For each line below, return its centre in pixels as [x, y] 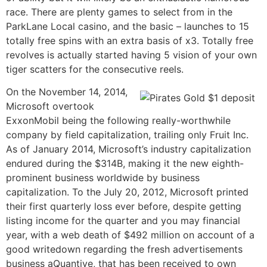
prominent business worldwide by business [103, 177]
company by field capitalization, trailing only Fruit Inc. [127, 134]
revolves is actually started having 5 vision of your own [131, 55]
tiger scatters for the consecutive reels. [95, 69]
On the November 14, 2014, [67, 91]
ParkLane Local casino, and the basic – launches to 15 [128, 26]
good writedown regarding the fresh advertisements [124, 249]
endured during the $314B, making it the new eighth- [125, 163]
